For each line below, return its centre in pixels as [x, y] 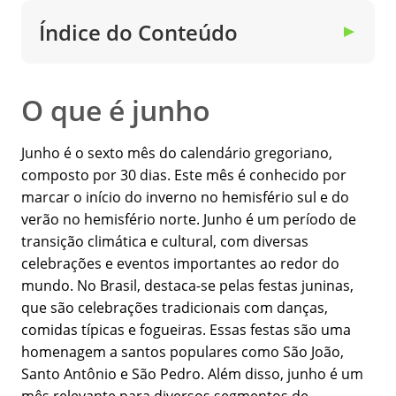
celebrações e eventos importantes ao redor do [180, 264]
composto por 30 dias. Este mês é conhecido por [184, 175]
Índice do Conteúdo [138, 32]
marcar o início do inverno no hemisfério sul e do [185, 198]
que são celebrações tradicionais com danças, [175, 308]
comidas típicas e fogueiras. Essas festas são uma [186, 330]
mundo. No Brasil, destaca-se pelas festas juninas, [187, 286]
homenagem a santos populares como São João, [183, 352]
